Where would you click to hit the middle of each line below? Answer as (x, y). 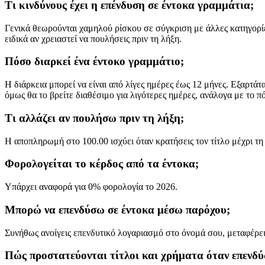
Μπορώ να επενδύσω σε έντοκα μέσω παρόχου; (117, 209)
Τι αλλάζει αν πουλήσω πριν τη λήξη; (94, 118)
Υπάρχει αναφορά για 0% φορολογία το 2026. (91, 187)
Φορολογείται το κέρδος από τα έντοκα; (102, 164)
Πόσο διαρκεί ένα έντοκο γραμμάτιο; (94, 62)
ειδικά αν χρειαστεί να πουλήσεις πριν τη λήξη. (93, 38)
